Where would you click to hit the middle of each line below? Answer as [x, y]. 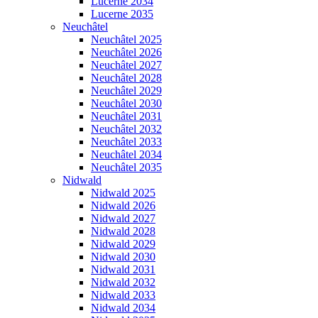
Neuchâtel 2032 [126, 128]
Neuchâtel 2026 [126, 52]
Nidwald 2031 [123, 269]
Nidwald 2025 [123, 192]
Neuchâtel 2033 [126, 141]
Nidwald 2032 [123, 282]
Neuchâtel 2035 [126, 167]
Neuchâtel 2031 [126, 116]
